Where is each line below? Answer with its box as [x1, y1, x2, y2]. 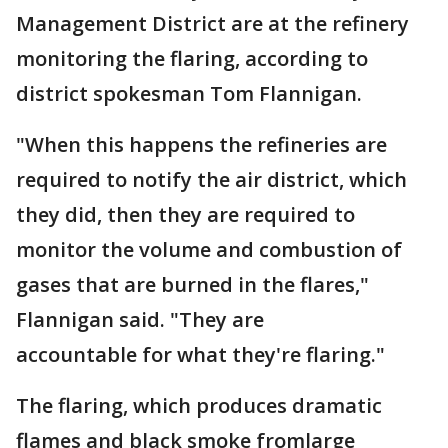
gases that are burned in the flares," [16, 271, 369, 298]
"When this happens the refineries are [16, 131, 387, 158]
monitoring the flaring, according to [16, 45, 368, 72]
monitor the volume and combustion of [16, 236, 402, 263]
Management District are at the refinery [16, 10, 409, 37]
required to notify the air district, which [16, 166, 407, 193]
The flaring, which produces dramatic [16, 392, 382, 419]
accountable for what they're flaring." [16, 341, 385, 368]
